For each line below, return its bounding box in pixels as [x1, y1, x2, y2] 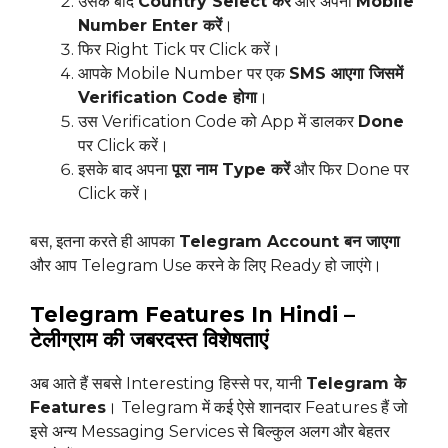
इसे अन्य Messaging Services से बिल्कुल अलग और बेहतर [30, 422, 390, 442]
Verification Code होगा [78, 88, 257, 108]
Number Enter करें [78, 16, 222, 36]
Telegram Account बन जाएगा [179, 232, 400, 252]
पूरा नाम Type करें [172, 160, 290, 180]
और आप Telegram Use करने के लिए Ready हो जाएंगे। [30, 256, 382, 276]
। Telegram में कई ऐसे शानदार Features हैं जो [106, 398, 408, 418]
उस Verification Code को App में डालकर [78, 112, 358, 132]
